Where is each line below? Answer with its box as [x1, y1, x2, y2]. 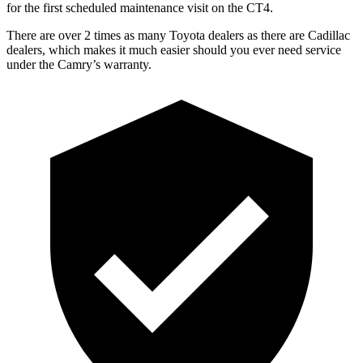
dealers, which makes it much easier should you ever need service [6, 42, 341, 57]
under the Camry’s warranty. [6, 57, 152, 71]
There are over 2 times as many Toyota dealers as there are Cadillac [6, 28, 350, 42]
